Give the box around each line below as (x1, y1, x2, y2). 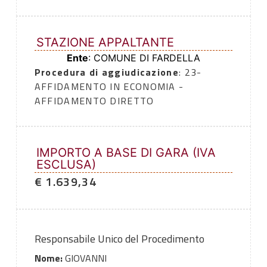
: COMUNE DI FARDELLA (88, 52, 200, 64)
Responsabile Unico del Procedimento (34, 231, 204, 247)
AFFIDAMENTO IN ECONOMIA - (34, 79, 184, 94)
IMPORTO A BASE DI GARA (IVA (36, 145, 216, 160)
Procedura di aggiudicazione (34, 65, 179, 80)
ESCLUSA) (36, 157, 96, 172)
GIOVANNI (62, 251, 107, 266)
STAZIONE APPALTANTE (36, 35, 174, 50)
